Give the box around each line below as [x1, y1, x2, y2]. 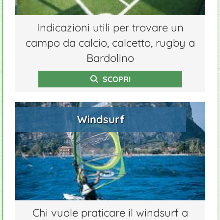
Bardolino [86, 51, 134, 65]
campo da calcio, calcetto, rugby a [26, 36, 195, 50]
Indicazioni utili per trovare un [37, 21, 184, 34]
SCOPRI [100, 74, 131, 84]
